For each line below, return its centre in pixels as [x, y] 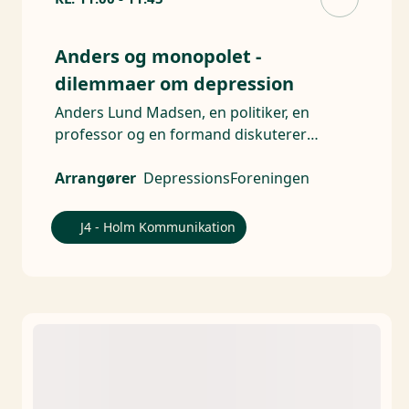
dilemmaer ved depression [147, 157]
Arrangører [95, 178]
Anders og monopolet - [158, 57]
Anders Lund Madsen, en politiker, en [182, 113]
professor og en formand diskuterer [181, 135]
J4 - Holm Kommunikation [158, 227]
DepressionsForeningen [226, 178]
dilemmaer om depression [174, 84]
